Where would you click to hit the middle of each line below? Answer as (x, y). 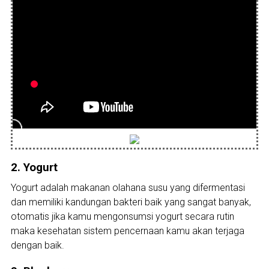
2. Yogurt (34, 168)
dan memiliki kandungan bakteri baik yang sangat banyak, (131, 202)
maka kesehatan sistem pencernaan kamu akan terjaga (127, 231)
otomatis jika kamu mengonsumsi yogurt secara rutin (122, 216)
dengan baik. (37, 245)
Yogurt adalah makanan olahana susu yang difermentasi (128, 187)
